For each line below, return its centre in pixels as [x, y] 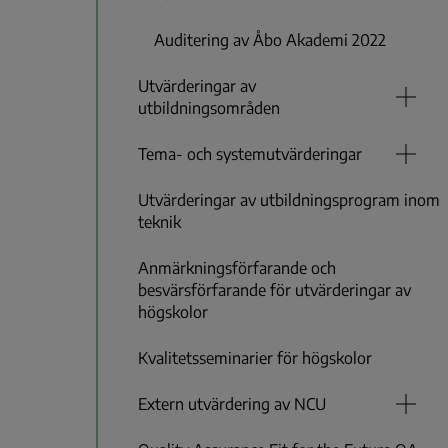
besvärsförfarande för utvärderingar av [274, 290]
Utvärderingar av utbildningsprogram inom [289, 200]
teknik [159, 222]
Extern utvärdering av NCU [232, 404]
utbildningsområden [209, 108]
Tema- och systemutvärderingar [250, 154]
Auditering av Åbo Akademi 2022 [270, 40]
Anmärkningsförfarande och [237, 268]
